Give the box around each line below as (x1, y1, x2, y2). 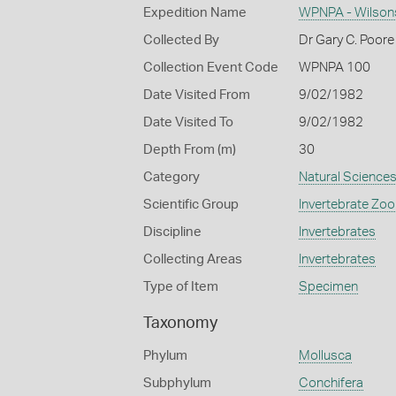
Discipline (143, 225, 202, 239)
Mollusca (298, 349, 352, 362)
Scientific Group (143, 198, 239, 211)
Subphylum (143, 377, 211, 390)
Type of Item (143, 280, 218, 293)
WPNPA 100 (298, 61, 370, 74)
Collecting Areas (143, 253, 242, 266)
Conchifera (298, 377, 363, 390)
